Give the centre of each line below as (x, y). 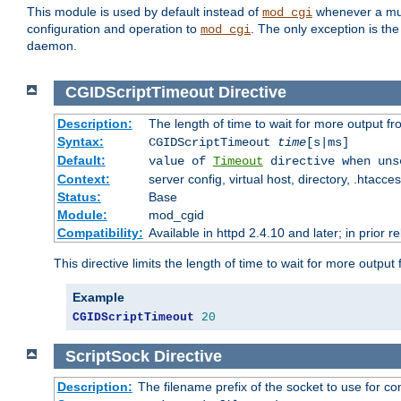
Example (98, 297)
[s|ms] (327, 142)
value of (180, 161)
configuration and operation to (114, 29)
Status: (79, 196)
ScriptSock (107, 356)
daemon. (52, 46)
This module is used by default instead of (145, 12)
